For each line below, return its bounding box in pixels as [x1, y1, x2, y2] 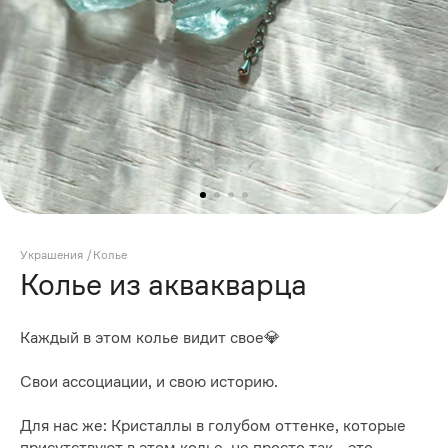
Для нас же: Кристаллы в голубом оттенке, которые [20, 416, 406, 436]
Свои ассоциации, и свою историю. [20, 372, 278, 392]
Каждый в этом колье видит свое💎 [20, 328, 280, 348]
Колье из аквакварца [20, 266, 307, 302]
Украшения [20, 247, 83, 262]
